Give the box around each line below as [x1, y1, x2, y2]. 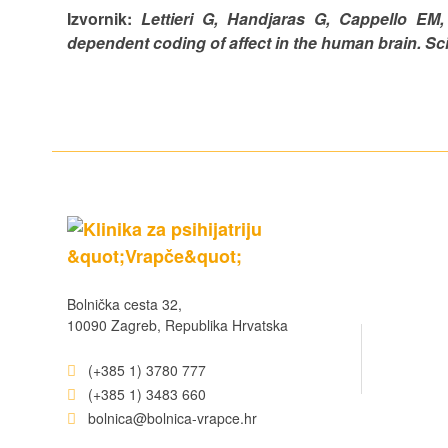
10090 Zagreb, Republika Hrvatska [67, 315, 288, 335]
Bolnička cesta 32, [67, 294, 182, 314]
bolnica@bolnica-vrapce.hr [84, 408, 257, 428]
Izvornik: [67, 7, 142, 30]
